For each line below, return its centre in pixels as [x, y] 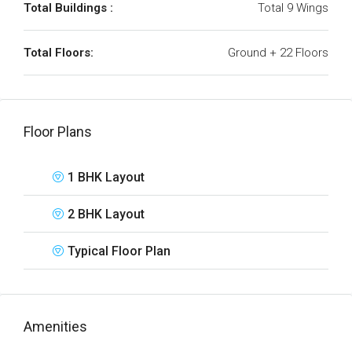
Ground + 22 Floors [278, 53]
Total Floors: [59, 53]
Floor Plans [58, 132]
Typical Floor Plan [119, 251]
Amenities [55, 326]
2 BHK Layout [106, 214]
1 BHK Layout [106, 177]
